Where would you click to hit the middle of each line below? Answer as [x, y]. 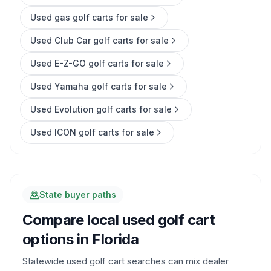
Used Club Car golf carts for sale [100, 40]
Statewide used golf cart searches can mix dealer [126, 261]
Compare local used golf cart [119, 220]
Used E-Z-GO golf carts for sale [97, 63]
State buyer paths [78, 194]
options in [57, 239]
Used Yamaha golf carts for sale [99, 86]
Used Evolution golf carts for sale [101, 109]
